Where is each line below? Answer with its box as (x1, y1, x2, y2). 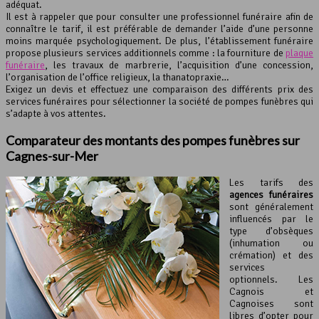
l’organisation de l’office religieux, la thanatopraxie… (6, 71, 229, 84)
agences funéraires (229, 189, 313, 202)
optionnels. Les (229, 273, 313, 286)
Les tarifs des (229, 177, 313, 189)
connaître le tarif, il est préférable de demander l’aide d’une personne (6, 23, 313, 36)
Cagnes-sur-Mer (6, 148, 98, 164)
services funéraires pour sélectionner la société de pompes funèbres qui (6, 95, 313, 108)
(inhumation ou (229, 237, 313, 250)
